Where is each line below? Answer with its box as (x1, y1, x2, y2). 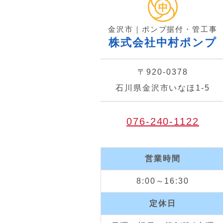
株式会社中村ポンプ (108, 36, 218, 49)
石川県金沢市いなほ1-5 (115, 84, 211, 92)
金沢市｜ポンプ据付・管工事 (108, 25, 218, 33)
